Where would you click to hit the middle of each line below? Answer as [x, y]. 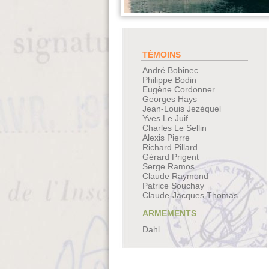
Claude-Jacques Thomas [190, 195]
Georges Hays [169, 99]
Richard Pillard [170, 147]
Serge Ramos [168, 167]
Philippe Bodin [169, 80]
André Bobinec [170, 71]
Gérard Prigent [170, 157]
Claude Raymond [175, 176]
